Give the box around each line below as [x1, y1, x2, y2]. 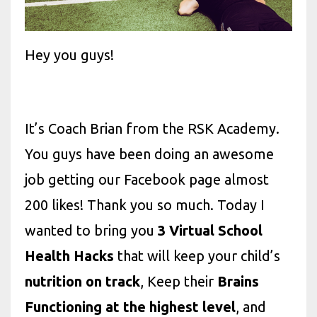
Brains [217, 272, 259, 289]
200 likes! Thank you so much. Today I [25, 196, 265, 213]
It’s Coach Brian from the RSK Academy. [25, 120, 279, 137]
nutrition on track [25, 272, 140, 289]
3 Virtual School [158, 221, 263, 238]
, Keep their [140, 272, 217, 289]
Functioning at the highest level [25, 298, 236, 315]
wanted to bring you [25, 221, 158, 238]
